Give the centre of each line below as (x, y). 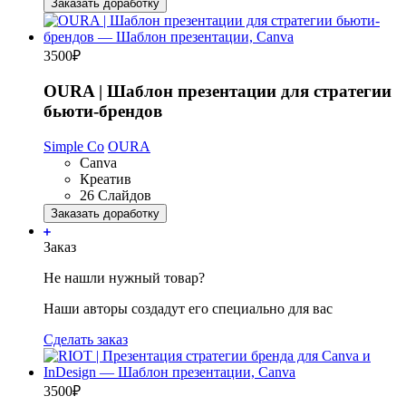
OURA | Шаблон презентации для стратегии (217, 92)
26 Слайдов (116, 196)
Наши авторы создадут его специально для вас (188, 309)
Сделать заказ (86, 340)
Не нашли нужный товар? (124, 278)
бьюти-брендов (103, 111)
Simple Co (74, 147)
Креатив (106, 179)
